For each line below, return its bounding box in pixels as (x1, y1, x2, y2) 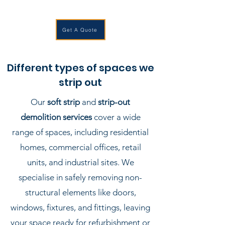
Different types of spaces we (7, 61, 154, 75)
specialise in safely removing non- (19, 172, 142, 182)
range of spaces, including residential (12, 127, 149, 137)
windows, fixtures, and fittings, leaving (11, 202, 150, 212)
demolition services (20, 112, 92, 122)
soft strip (47, 97, 80, 107)
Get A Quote (62, 26, 97, 33)
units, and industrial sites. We (27, 157, 134, 167)
